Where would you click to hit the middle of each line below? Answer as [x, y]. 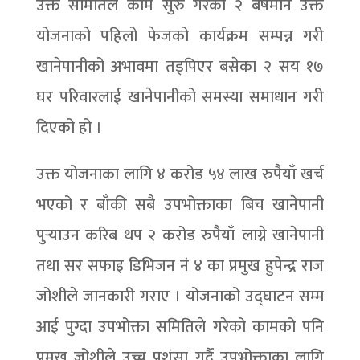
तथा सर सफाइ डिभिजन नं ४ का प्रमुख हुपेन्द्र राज [180, 266]
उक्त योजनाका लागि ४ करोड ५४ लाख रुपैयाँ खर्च [180, 174]
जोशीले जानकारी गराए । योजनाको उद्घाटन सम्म [180, 297]
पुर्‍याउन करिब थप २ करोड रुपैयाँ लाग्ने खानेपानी [180, 235]
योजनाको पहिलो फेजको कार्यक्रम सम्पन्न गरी [180, 36]
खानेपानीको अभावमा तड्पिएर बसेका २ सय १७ [180, 67]
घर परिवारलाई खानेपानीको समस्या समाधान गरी [180, 97]
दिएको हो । [69, 128]
